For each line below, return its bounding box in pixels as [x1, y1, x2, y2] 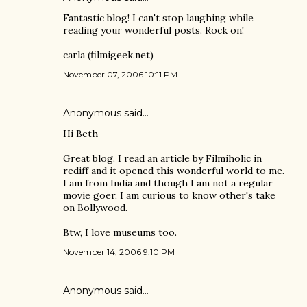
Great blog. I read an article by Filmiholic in [63, 152, 262, 164]
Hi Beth [63, 127, 98, 140]
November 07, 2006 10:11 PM [63, 69, 177, 79]
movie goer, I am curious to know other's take [63, 189, 275, 201]
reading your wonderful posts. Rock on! [63, 24, 244, 36]
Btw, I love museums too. [63, 226, 177, 238]
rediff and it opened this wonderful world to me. [63, 164, 284, 177]
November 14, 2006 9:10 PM [63, 247, 175, 257]
